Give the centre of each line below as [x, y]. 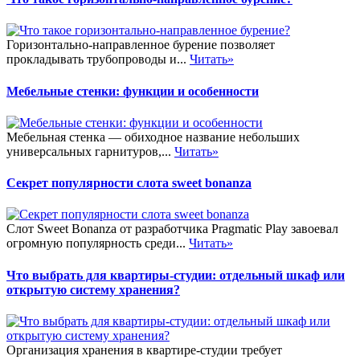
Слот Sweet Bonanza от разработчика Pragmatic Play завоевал [172, 229]
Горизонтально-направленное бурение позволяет [141, 45]
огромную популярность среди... [98, 243]
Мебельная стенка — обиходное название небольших [153, 137]
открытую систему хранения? [93, 289]
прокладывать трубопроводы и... [98, 59]
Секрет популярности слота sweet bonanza [129, 183]
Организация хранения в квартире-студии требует [144, 350]
